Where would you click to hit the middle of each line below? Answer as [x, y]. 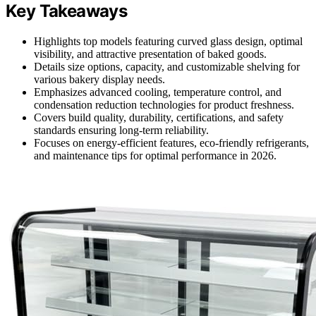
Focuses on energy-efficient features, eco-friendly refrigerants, [171, 143]
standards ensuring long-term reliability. [121, 130]
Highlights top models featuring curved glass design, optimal [168, 42]
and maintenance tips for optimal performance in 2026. [155, 156]
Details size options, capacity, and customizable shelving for [167, 67]
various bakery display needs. [99, 80]
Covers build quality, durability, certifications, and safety [159, 118]
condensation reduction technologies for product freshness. [164, 105]
